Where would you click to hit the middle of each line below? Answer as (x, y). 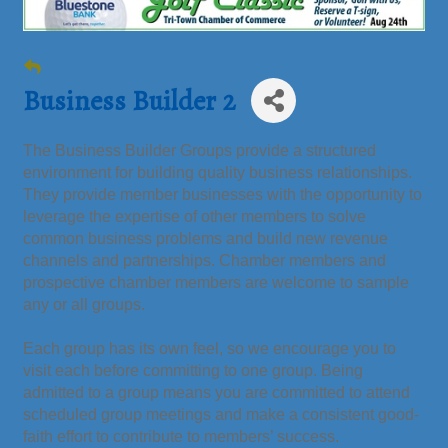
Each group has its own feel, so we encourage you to (209, 349)
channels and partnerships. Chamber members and (204, 261)
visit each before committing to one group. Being (193, 371)
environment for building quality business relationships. (217, 173)
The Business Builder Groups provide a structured (199, 151)
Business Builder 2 (129, 100)
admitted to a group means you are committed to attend (216, 393)
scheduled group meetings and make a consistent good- (221, 415)
